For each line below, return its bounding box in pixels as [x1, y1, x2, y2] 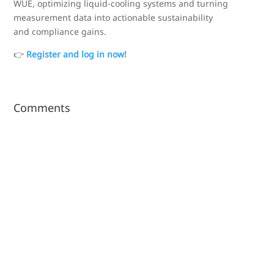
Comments [13, 100, 71, 115]
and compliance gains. [13, 26, 107, 37]
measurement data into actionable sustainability [13, 12, 213, 23]
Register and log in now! [26, 48, 127, 60]
